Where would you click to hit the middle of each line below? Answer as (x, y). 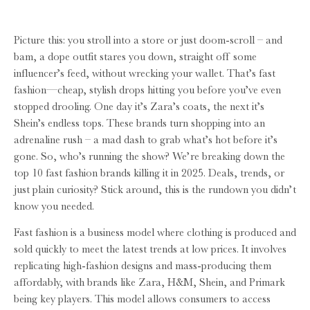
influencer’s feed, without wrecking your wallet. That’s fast (145, 73)
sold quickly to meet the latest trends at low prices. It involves (150, 249)
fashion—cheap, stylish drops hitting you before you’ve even (147, 90)
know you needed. (54, 206)
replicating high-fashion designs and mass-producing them (143, 265)
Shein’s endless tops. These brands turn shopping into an (139, 123)
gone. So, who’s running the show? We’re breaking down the (149, 156)
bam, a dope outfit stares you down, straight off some (135, 56)
